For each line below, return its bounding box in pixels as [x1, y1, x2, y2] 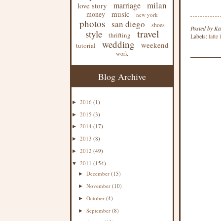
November [86, 182, 112, 189]
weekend [141, 40, 169, 50]
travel [137, 27, 159, 40]
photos [79, 17, 105, 30]
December [86, 170, 111, 178]
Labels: [190, 32, 209, 40]
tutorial [75, 41, 96, 50]
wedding [102, 38, 135, 50]
